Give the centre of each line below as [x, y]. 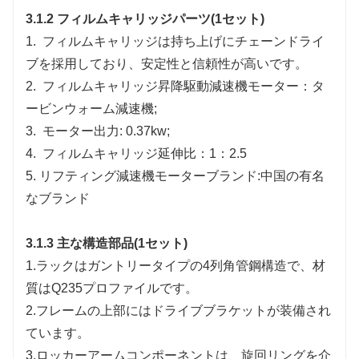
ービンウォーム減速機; [91, 108]
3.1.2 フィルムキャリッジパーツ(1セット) [145, 18]
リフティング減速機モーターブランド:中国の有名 [182, 175]
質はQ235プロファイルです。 [112, 288]
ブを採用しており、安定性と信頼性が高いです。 [167, 63]
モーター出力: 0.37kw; [106, 131]
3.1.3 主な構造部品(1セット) [107, 243]
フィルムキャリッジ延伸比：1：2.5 [145, 153]
